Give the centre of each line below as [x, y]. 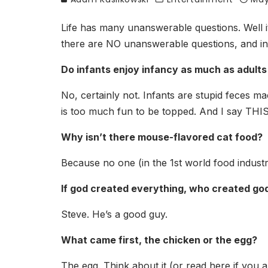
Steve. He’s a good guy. [114, 214]
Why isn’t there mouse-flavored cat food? [162, 137]
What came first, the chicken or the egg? [159, 240]
